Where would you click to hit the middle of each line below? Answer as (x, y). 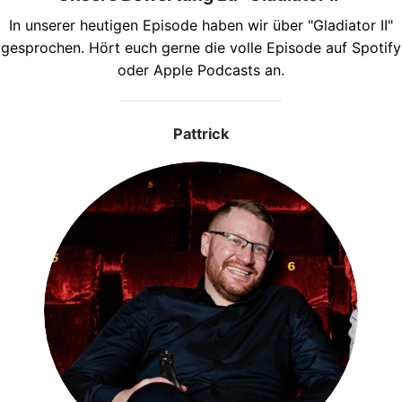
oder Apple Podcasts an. (201, 70)
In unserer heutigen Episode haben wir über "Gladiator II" (201, 25)
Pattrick (201, 133)
